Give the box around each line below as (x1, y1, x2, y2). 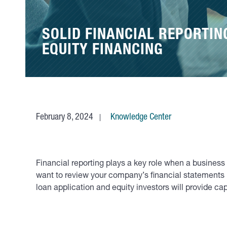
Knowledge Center (110, 113, 171, 122)
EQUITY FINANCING (42, 44, 163, 59)
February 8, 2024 (36, 113, 93, 122)
